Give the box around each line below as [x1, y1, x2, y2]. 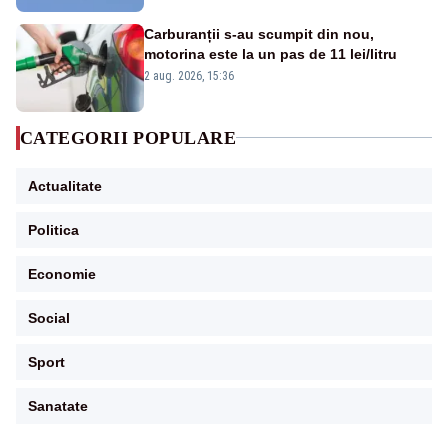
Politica [28, 221, 79, 238]
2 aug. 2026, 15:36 [144, 68, 234, 83]
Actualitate [28, 177, 102, 194]
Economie [28, 265, 96, 282]
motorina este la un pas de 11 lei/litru [144, 45, 397, 62]
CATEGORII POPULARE [20, 127, 237, 148]
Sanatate [28, 397, 88, 414]
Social [28, 309, 70, 326]
